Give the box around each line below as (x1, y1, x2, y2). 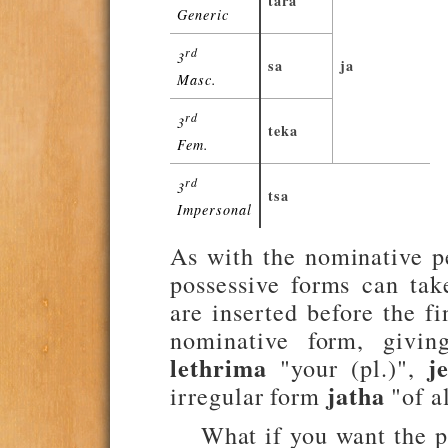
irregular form (170, 379, 327, 413)
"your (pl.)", (266, 351, 428, 385)
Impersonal (177, 199, 252, 219)
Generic (177, 4, 229, 24)
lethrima (170, 350, 267, 386)
